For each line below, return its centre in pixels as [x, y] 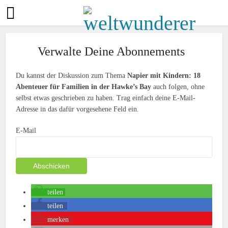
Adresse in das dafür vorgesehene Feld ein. [78, 109]
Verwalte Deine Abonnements [111, 51]
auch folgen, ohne [178, 87]
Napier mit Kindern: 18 [164, 76]
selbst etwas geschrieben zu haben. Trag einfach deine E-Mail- [106, 98]
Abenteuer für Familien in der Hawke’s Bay [84, 87]
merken [58, 220]
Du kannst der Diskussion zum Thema [72, 76]
